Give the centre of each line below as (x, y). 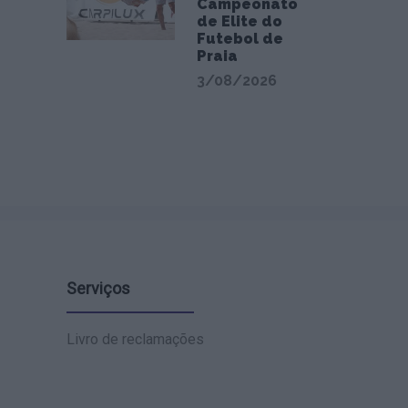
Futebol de (240, 39)
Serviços (98, 288)
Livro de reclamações (135, 339)
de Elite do (239, 21)
